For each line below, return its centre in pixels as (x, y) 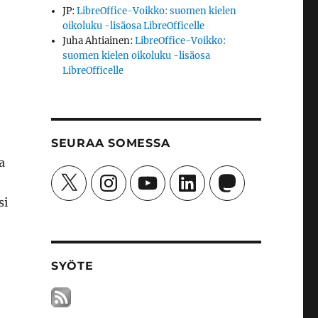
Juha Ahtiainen (97, 41)
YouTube (156, 176)
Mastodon (238, 176)
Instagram (120, 176)
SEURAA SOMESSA (110, 143)
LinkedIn (196, 176)
